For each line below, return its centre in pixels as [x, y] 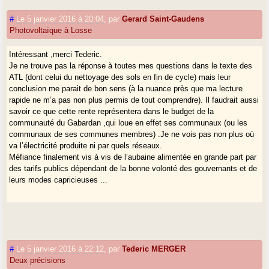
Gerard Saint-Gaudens [163, 19]
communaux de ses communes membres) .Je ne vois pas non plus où [132, 134]
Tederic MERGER [154, 249]
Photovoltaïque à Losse [51, 30]
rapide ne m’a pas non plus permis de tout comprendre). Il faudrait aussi [134, 100]
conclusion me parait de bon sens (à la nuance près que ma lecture [126, 88]
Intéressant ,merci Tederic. [56, 54]
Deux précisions [38, 260]
